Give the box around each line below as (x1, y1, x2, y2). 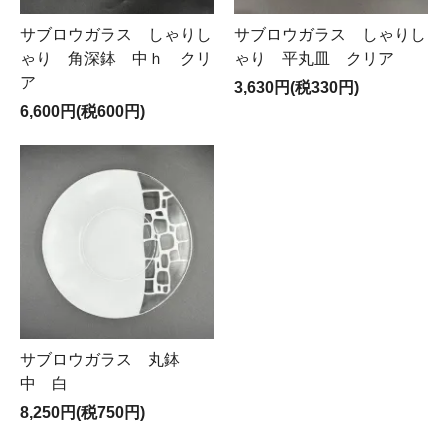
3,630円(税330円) (234, 79, 359, 96)
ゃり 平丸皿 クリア (234, 50, 394, 67)
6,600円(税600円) (20, 103, 145, 120)
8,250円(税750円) (20, 404, 145, 421)
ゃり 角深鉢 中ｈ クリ (20, 50, 212, 67)
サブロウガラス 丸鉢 (20, 351, 196, 368)
